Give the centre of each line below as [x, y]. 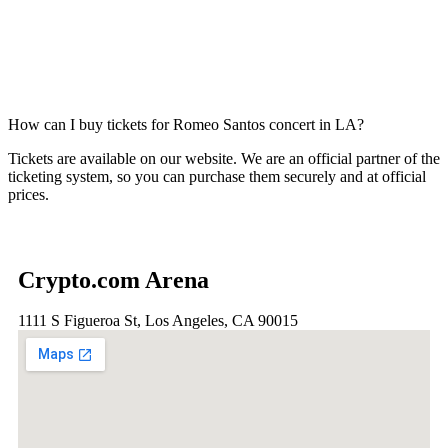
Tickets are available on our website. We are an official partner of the [224, 158]
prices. [28, 194]
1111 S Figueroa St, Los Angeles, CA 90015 [158, 320]
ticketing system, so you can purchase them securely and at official [217, 176]
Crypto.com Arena [113, 279]
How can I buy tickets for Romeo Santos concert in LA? [186, 124]
